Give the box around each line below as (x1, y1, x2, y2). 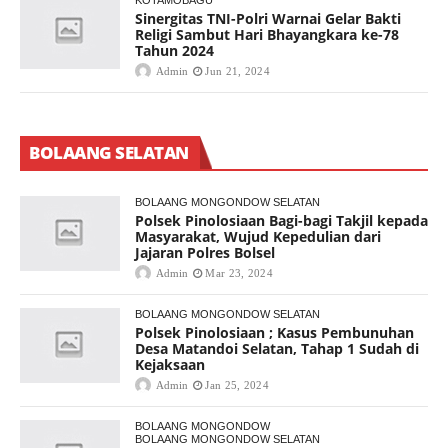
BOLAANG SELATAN (29, 141, 189, 165)
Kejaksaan (135, 355, 205, 375)
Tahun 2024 (135, 41, 214, 61)
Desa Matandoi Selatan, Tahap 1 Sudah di (135, 339, 419, 359)
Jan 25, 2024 (205, 379, 269, 392)
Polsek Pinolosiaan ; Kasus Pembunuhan (135, 323, 414, 343)
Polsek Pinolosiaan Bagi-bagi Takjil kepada (135, 211, 428, 231)
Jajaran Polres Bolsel (135, 243, 275, 263)
